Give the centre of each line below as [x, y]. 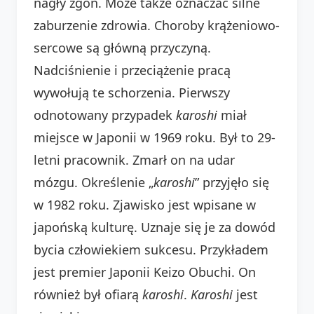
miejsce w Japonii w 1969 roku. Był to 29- [155, 137]
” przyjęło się [232, 182]
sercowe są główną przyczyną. [122, 47]
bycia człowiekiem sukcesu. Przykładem [151, 249]
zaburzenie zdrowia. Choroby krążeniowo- [157, 25]
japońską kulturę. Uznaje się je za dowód [155, 227]
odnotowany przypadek [105, 115]
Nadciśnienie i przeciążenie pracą [132, 70]
